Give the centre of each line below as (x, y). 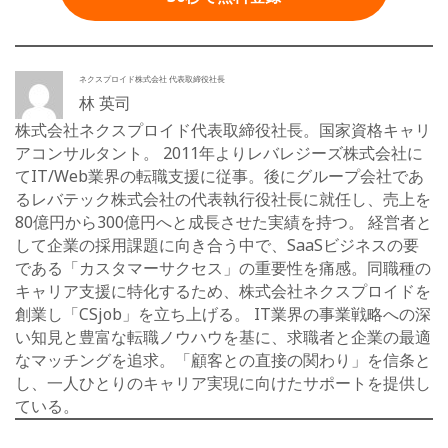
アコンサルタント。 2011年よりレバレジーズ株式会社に (219, 152)
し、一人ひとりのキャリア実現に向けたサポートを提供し (223, 382)
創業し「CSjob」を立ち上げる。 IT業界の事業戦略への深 (223, 313)
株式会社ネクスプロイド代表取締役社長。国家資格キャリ (223, 129)
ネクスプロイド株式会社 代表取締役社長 (152, 78)
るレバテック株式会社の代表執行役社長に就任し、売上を (223, 198)
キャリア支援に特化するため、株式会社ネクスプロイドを (223, 290)
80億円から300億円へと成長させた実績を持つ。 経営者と (223, 221)
